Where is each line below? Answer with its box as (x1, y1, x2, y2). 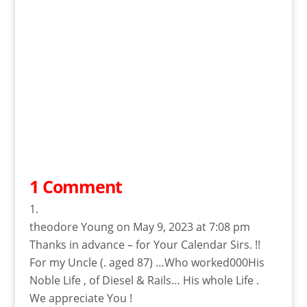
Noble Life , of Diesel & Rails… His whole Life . (29, 273, 259, 288)
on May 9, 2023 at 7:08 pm (116, 219, 250, 235)
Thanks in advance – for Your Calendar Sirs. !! (29, 237, 260, 253)
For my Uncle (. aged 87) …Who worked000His (29, 255, 265, 271)
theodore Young (29, 219, 114, 235)
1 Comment (29, 175, 122, 199)
